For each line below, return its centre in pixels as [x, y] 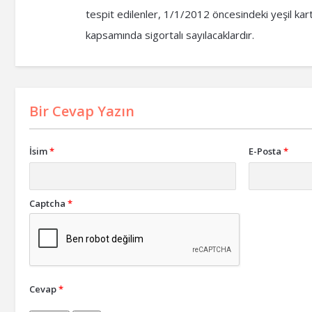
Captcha [47, 203]
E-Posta [265, 151]
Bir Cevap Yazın [82, 111]
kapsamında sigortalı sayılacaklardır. [170, 35]
